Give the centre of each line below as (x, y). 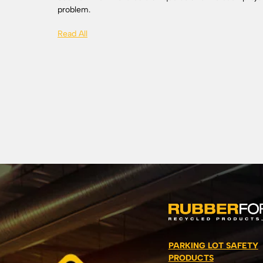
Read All (73, 34)
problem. (74, 10)
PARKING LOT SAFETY (213, 245)
